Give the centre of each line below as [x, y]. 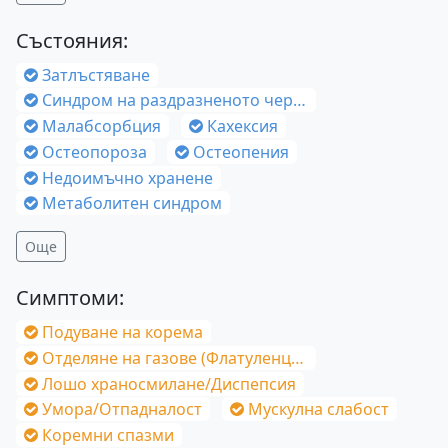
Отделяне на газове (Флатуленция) [166, 357]
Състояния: [72, 41]
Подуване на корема [122, 332]
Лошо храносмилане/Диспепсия [169, 383]
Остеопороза [94, 151]
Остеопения [241, 151]
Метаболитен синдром [132, 203]
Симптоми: [70, 298]
